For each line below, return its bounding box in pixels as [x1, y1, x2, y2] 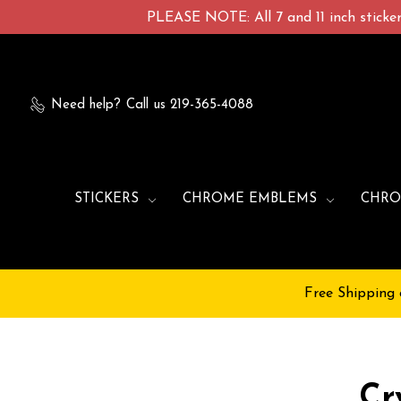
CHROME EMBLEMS [182, 192, 321, 207]
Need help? [51, 98, 122, 112]
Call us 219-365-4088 [126, 98, 254, 112]
